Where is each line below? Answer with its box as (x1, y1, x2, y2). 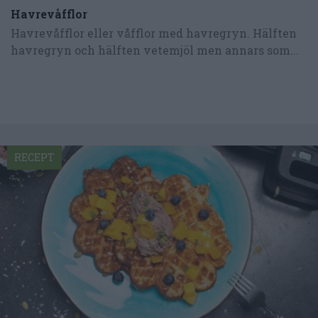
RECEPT (14, 150, 55, 164)
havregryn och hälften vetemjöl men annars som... (11, 42, 299, 57)
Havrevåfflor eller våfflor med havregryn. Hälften (11, 25, 297, 40)
